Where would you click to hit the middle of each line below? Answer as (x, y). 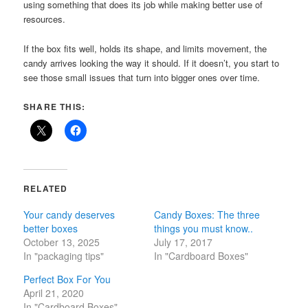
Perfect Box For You (67, 279)
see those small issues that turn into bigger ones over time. (142, 77)
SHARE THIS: (55, 106)
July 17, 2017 (183, 242)
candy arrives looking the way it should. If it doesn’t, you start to (152, 63)
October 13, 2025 (62, 242)
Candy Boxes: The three (207, 214)
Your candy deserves (69, 214)
